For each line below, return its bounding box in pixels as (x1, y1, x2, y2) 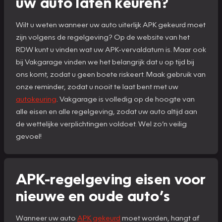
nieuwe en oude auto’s (16, 185, 170, 205)
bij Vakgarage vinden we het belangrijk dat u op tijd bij (16, 56, 194, 66)
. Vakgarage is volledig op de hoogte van (56, 94, 195, 103)
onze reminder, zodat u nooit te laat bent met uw (16, 81, 178, 91)
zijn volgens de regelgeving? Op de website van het (16, 32, 190, 41)
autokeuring (16, 94, 56, 103)
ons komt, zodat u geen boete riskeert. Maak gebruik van (16, 69, 206, 78)
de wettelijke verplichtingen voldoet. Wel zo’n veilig (16, 118, 187, 128)
